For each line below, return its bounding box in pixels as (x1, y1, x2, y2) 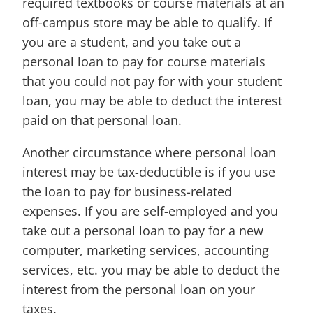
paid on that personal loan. (22, 112, 182, 129)
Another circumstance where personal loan (22, 144, 276, 161)
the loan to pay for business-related (22, 183, 232, 200)
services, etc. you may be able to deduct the (22, 261, 280, 278)
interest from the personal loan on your (22, 281, 255, 298)
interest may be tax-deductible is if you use (22, 163, 275, 180)
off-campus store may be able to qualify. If (22, 14, 272, 31)
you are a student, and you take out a (22, 34, 241, 50)
